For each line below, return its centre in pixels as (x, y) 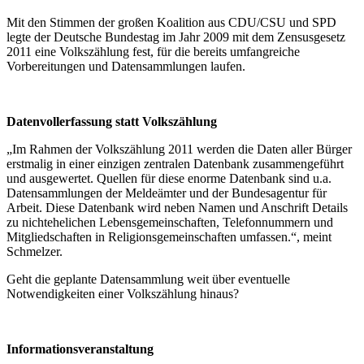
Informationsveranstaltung (80, 349)
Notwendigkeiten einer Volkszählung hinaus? (123, 293)
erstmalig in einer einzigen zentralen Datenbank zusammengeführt (175, 163)
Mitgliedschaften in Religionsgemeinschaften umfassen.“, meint (169, 236)
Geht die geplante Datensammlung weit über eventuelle (148, 279)
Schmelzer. (35, 251)
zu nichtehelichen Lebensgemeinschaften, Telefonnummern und (170, 222)
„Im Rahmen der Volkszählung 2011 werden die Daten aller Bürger (179, 149)
